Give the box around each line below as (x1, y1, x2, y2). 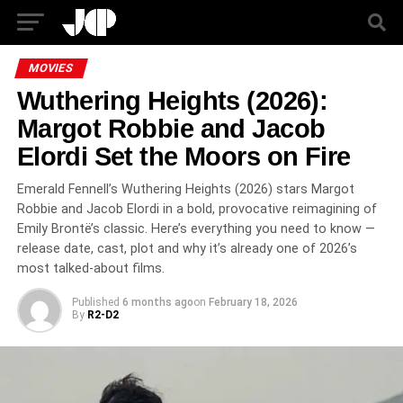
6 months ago (121, 296, 193, 309)
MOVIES (26, 61, 76, 75)
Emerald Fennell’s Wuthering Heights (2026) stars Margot (16, 182, 354, 197)
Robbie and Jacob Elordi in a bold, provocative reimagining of (16, 201, 377, 217)
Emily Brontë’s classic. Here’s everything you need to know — (16, 221, 375, 237)
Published (71, 296, 120, 309)
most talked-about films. (16, 261, 165, 276)
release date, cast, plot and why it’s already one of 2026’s (16, 241, 357, 256)
